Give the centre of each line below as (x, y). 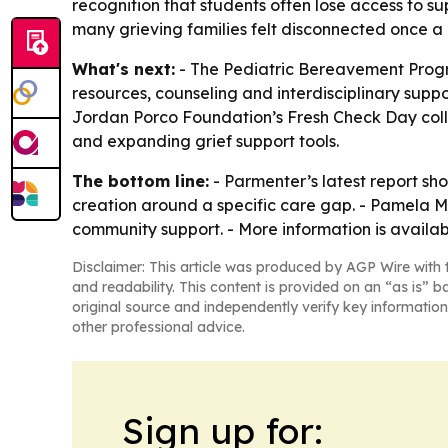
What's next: (123, 69)
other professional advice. (158, 327)
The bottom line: (140, 181)
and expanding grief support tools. (205, 141)
